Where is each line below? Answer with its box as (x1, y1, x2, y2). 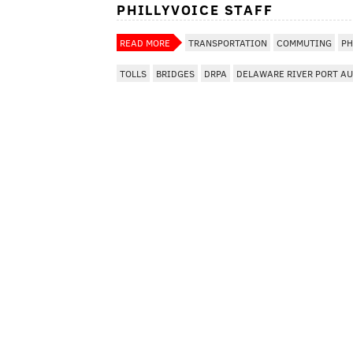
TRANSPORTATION (188, 35, 267, 49)
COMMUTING (277, 35, 332, 49)
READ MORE (120, 35, 170, 49)
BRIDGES (156, 66, 195, 80)
